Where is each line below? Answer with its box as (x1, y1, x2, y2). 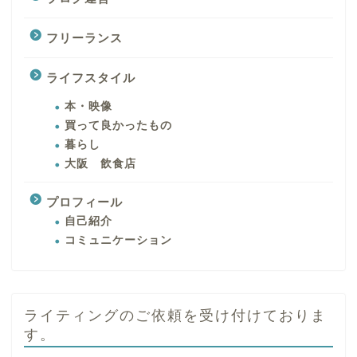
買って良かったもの (65, 119, 172, 131)
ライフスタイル (46, 70, 135, 84)
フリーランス (46, 30, 123, 45)
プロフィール (46, 194, 123, 209)
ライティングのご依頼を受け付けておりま (24, 305, 327, 324)
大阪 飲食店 (65, 157, 136, 170)
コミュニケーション (65, 233, 172, 246)
